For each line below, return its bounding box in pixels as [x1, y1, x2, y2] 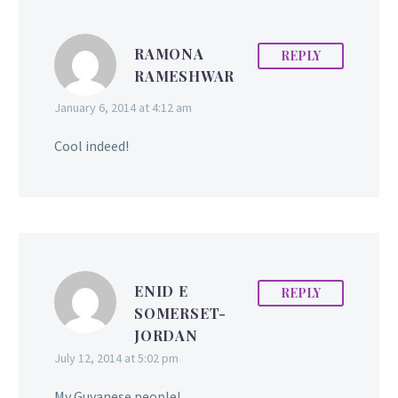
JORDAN [134, 325, 198, 345]
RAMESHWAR [134, 66, 235, 85]
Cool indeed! [54, 136, 129, 155]
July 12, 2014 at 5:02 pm [54, 349, 179, 366]
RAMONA [134, 44, 204, 63]
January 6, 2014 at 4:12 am [54, 99, 192, 115]
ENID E [134, 281, 188, 300]
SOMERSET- [134, 303, 227, 322]
